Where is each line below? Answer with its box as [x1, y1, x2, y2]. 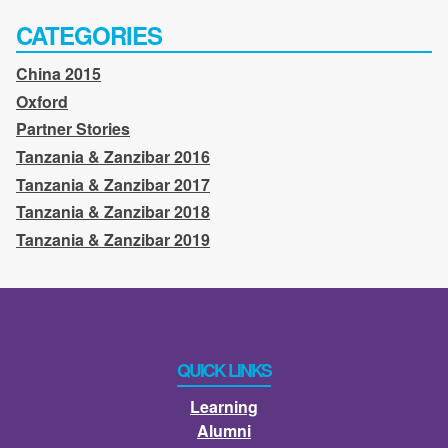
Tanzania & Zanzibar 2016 [16, 145, 210, 169]
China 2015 [16, 62, 101, 86]
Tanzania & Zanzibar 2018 [16, 200, 210, 224]
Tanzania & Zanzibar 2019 [16, 227, 210, 251]
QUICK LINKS [177, 357, 271, 383]
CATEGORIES [16, 17, 162, 52]
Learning [190, 394, 258, 418]
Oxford [16, 89, 68, 113]
